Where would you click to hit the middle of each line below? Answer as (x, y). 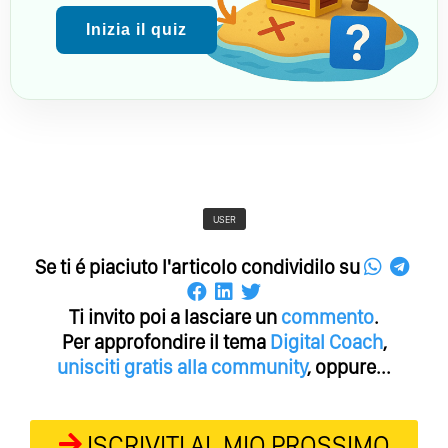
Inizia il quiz (136, 29)
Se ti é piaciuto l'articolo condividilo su (199, 266)
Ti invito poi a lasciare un (175, 316)
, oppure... (349, 366)
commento (327, 316)
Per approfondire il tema (165, 341)
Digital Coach (326, 341)
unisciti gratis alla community (182, 366)
